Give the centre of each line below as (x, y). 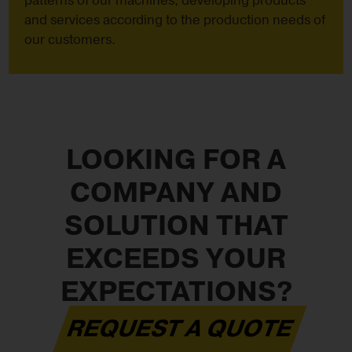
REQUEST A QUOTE (180, 330)
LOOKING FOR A (176, 161)
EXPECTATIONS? (176, 293)
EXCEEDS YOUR (176, 260)
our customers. (70, 40)
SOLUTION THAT (176, 227)
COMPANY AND (176, 194)
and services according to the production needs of (175, 21)
